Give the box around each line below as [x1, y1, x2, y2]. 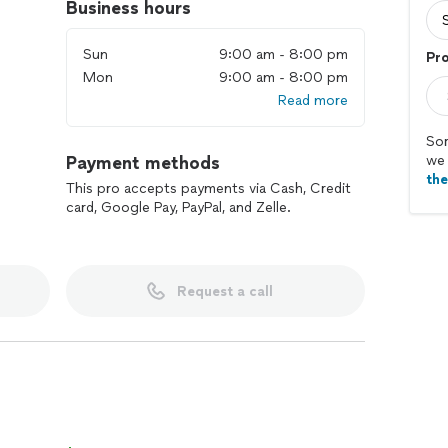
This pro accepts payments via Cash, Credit [66, 180, 351, 197]
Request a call [176, 282, 273, 300]
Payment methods [66, 152, 220, 174]
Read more [278, 92, 348, 109]
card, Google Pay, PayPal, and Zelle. [66, 199, 291, 216]
